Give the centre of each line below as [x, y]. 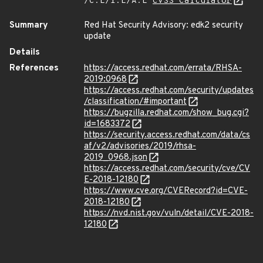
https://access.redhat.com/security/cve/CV [167, 169]
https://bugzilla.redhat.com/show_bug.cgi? [166, 113]
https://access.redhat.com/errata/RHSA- [163, 68]
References [34, 68]
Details [25, 53]
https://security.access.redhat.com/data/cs [167, 135]
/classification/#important [135, 102]
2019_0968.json [116, 158]
